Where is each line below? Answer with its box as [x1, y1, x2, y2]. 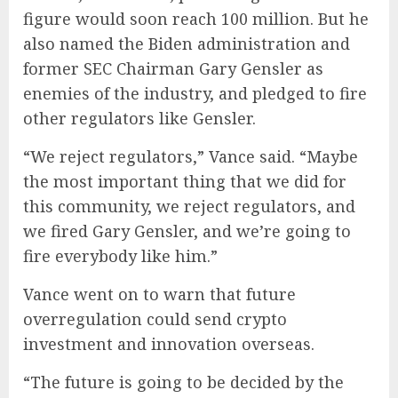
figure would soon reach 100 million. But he [23, 7, 369, 29]
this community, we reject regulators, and [23, 195, 355, 217]
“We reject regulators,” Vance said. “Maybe [23, 145, 358, 167]
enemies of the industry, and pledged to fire [23, 82, 367, 104]
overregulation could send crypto [23, 307, 287, 330]
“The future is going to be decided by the [23, 370, 344, 393]
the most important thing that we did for [23, 170, 346, 192]
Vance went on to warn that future [23, 283, 296, 305]
